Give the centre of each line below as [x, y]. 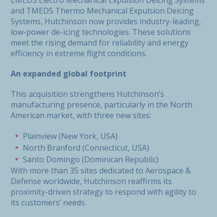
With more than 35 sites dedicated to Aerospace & [101, 170]
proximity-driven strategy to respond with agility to [103, 192]
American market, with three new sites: [81, 115]
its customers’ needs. [48, 202]
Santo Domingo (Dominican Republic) [91, 159]
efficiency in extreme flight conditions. [79, 53]
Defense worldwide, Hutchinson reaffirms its [91, 181]
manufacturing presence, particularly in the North [101, 105]
